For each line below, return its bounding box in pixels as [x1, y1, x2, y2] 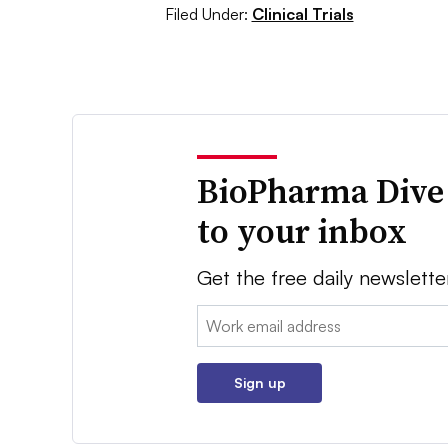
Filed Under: [164, 3, 248, 24]
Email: [197, 306, 239, 327]
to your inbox [197, 207, 408, 254]
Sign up [233, 373, 286, 391]
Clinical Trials [251, 3, 354, 24]
